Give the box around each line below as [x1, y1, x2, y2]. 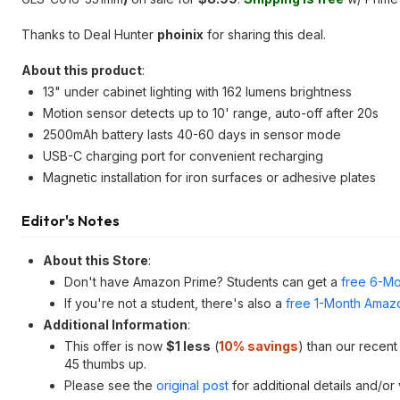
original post [156, 378, 229, 393]
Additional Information [43, 317, 187, 332]
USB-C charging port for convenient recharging [43, 148, 323, 163]
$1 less [166, 338, 211, 354]
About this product [21, 62, 142, 78]
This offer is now [64, 338, 166, 354]
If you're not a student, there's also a [64, 296, 286, 311]
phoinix [157, 27, 204, 42]
